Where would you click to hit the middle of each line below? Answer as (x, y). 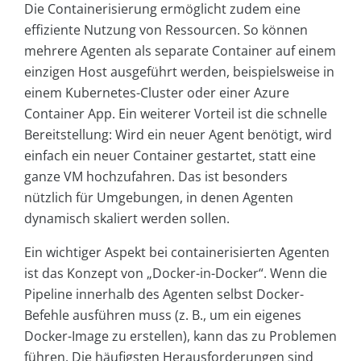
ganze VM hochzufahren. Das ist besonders (156, 176)
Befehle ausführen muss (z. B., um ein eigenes (163, 315)
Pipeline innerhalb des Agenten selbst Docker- (164, 294)
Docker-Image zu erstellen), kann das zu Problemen (180, 336)
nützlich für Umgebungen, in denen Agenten (159, 197)
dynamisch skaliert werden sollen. (127, 218)
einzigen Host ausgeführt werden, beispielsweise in (179, 71)
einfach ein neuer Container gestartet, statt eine (170, 155)
